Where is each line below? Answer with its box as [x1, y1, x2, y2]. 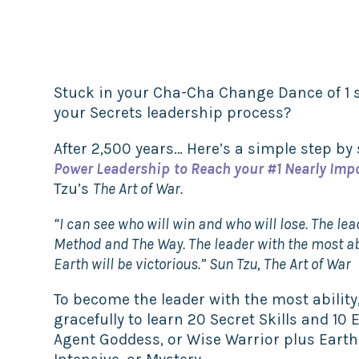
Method [54, 234, 102, 253]
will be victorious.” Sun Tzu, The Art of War [88, 254, 352, 273]
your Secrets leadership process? [54, 103, 292, 123]
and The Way [101, 234, 184, 253]
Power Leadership [54, 159, 171, 178]
